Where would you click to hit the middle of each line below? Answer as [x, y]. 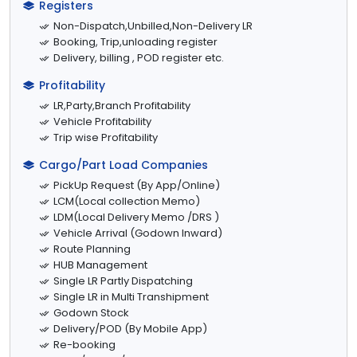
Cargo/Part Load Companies [124, 165]
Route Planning [92, 249]
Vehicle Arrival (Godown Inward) [138, 233]
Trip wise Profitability [106, 137]
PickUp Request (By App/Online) [137, 185]
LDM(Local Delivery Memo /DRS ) [136, 217]
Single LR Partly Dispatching [123, 280]
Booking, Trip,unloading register [135, 41]
